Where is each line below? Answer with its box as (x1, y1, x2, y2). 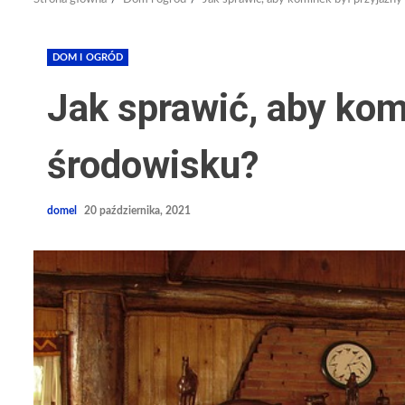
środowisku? (47, 143, 259, 188)
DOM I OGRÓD (52, 52, 124, 63)
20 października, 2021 (84, 205, 193, 217)
